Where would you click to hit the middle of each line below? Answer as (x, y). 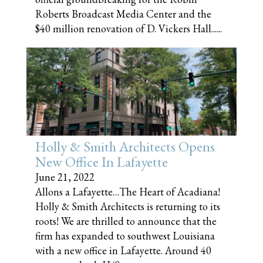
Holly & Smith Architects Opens (125, 146)
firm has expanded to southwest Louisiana (125, 236)
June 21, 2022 (65, 177)
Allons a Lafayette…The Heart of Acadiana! (128, 192)
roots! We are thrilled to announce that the (126, 221)
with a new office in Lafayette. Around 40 (123, 250)
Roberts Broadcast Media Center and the (123, 14)
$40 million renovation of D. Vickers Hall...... (129, 28)
